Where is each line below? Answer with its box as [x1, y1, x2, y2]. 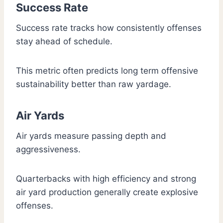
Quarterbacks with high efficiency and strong [16, 174, 196, 184]
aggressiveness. [16, 144, 81, 155]
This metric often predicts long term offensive [16, 66, 198, 76]
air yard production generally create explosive [16, 187, 198, 198]
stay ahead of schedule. [16, 36, 112, 47]
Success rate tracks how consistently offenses [16, 23, 202, 33]
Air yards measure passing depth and [16, 131, 166, 141]
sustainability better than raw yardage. [16, 79, 171, 90]
